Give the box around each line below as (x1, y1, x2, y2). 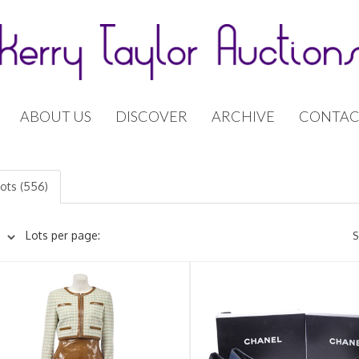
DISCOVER (115, 107, 188, 125)
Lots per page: (25, 228, 100, 242)
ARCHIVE (212, 107, 275, 125)
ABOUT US (20, 107, 91, 125)
